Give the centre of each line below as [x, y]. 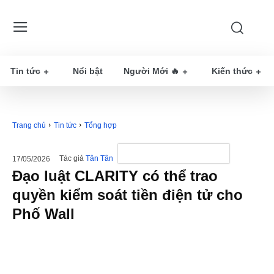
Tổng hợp [101, 125]
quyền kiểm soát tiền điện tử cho [128, 195]
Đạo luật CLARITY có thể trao [115, 176]
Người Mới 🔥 [151, 71]
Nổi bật [88, 71]
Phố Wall [43, 214]
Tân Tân [99, 159]
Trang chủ [29, 125]
